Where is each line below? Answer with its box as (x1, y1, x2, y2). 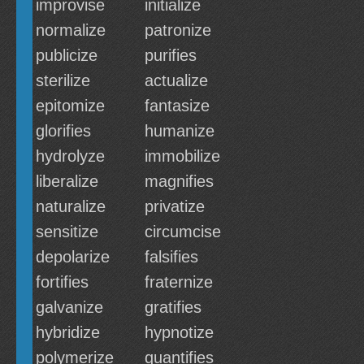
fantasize (145, 97, 210, 115)
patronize (145, 21, 211, 39)
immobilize (145, 147, 220, 165)
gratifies (145, 298, 201, 316)
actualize (145, 71, 208, 89)
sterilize (36, 71, 90, 89)
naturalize (36, 197, 106, 215)
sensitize (36, 223, 98, 240)
